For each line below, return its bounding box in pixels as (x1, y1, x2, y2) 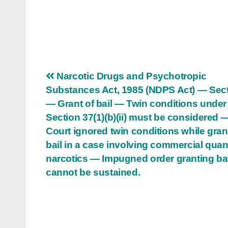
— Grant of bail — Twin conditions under (46, 98, 227, 109)
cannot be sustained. (46, 166, 140, 178)
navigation (45, 90, 128, 110)
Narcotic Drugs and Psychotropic (54, 70, 207, 81)
